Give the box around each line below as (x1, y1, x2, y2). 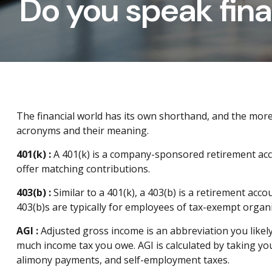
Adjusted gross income (40, 224, 144, 237)
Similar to (53, 186, 97, 199)
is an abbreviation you (143, 224, 250, 237)
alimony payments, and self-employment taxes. (16, 253, 229, 267)
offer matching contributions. (16, 162, 150, 175)
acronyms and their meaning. (16, 124, 149, 137)
